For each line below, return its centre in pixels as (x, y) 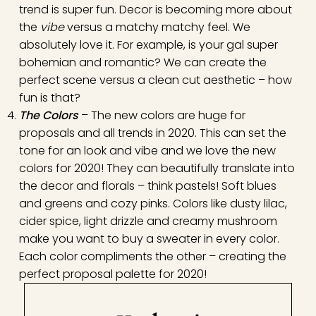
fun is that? (49, 97)
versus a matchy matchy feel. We (158, 27)
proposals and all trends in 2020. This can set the (152, 133)
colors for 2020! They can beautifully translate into (157, 168)
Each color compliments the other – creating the (152, 256)
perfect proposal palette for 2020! (113, 274)
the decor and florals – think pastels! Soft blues (147, 186)
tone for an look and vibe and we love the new (147, 150)
